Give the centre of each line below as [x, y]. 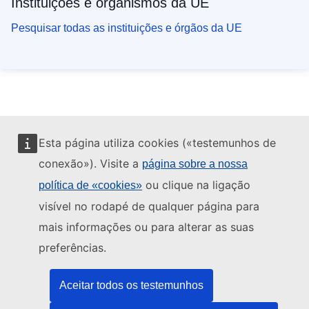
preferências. [72, 248]
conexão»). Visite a [90, 163]
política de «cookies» [90, 185]
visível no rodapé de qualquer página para [149, 206]
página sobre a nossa [195, 164]
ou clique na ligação [196, 185]
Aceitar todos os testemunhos [131, 285]
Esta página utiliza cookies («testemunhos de [157, 143]
